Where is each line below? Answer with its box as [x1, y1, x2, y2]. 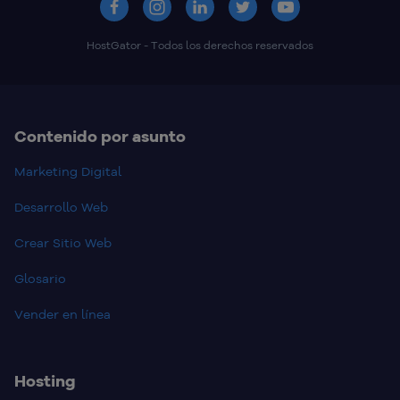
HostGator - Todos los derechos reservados [87, 38, 313, 53]
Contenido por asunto [14, 126, 186, 147]
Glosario [14, 271, 66, 287]
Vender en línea [14, 306, 111, 323]
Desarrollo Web [14, 199, 108, 216]
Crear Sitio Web [14, 235, 112, 252]
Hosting [14, 371, 76, 392]
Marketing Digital [14, 163, 121, 180]
